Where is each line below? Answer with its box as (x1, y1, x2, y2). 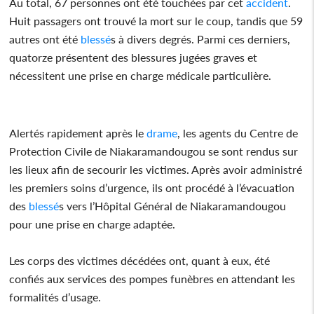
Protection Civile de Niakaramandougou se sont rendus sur (9, 144, 299, 158)
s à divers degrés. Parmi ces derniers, (111, 32, 291, 46)
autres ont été (9, 32, 81, 46)
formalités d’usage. (9, 289, 102, 303)
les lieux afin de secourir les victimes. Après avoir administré (9, 162, 303, 176)
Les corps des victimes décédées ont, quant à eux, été (9, 253, 271, 267)
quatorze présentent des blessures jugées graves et (9, 50, 258, 64)
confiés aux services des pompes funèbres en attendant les (9, 271, 296, 285)
